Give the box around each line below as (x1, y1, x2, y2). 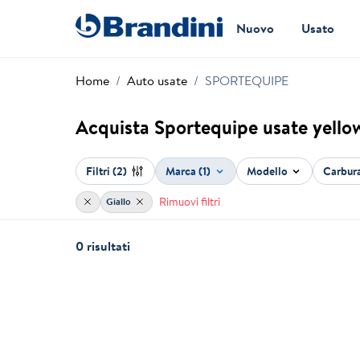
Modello (246, 162, 288, 179)
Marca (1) (166, 162, 211, 179)
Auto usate (127, 71, 188, 89)
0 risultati (76, 237, 131, 256)
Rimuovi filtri (158, 193, 220, 210)
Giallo (106, 194, 134, 209)
